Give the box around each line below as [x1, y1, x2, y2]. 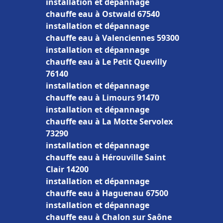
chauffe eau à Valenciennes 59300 [46, 32, 179, 43]
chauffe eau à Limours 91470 [46, 92, 159, 103]
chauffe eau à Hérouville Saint [46, 152, 166, 163]
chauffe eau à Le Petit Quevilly [46, 56, 167, 67]
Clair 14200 [46, 164, 89, 175]
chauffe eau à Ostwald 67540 [46, 8, 160, 19]
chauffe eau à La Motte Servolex [46, 116, 173, 127]
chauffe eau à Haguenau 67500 [46, 188, 168, 199]
